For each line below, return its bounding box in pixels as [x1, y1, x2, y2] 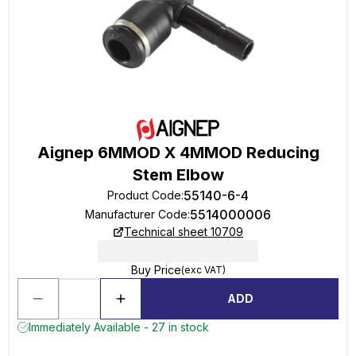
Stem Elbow [132, 165, 224, 184]
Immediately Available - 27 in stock [29, 320, 209, 334]
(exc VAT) [180, 264, 226, 276]
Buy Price [130, 263, 181, 277]
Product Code [107, 188, 181, 202]
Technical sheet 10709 [124, 225, 243, 238]
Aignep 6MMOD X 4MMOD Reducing [37, 143, 319, 162]
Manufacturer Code [85, 207, 188, 221]
